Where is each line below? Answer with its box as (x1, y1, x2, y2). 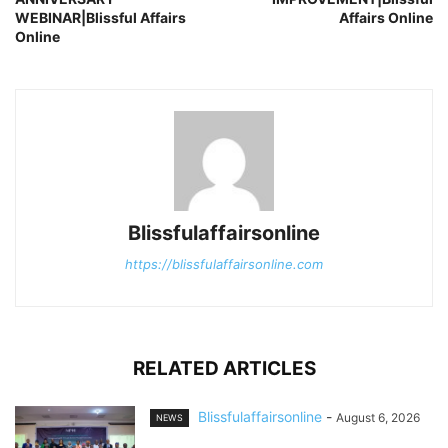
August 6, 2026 (336, 410, 420, 426)
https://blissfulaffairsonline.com (125, 256, 323, 273)
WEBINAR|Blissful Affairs (15, 9, 186, 27)
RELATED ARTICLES (132, 357, 316, 381)
